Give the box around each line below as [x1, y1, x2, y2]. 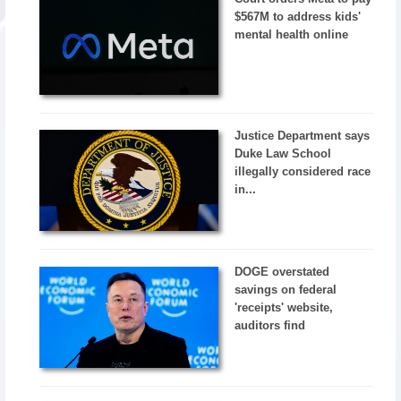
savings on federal [235, 283, 337, 297]
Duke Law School [235, 146, 332, 160]
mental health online [235, 27, 349, 41]
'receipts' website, [235, 301, 334, 315]
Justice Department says [235, 128, 371, 142]
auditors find [235, 319, 306, 333]
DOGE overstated [235, 265, 330, 279]
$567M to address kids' [235, 9, 362, 23]
